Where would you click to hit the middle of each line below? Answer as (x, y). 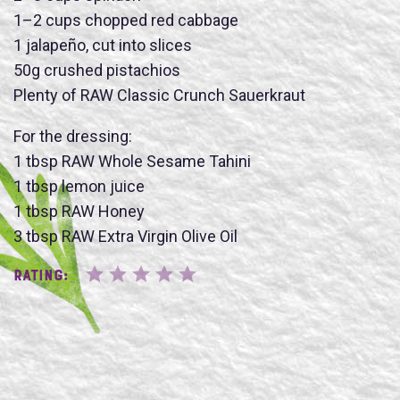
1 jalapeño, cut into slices (103, 45)
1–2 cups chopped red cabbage (126, 20)
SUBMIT (120, 210)
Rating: (41, 276)
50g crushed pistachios (97, 70)
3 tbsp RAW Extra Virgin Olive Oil (125, 236)
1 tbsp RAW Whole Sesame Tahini (132, 161)
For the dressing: (73, 136)
